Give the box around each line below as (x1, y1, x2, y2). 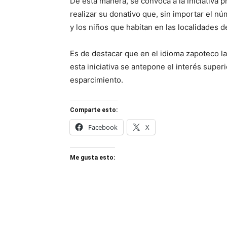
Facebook (88, 123, 118, 132)
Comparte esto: (70, 106, 118, 113)
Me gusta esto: (70, 154, 115, 161)
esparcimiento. (70, 75, 123, 85)
